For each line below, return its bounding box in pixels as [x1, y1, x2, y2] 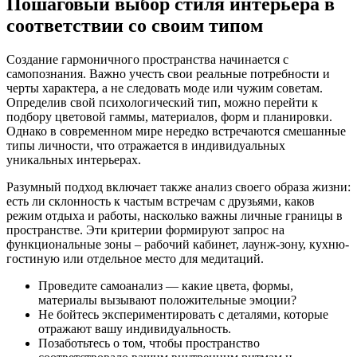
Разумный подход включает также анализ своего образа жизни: [6, 180, 351, 194]
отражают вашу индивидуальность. [38, 322, 231, 336]
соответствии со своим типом [6, 15, 263, 37]
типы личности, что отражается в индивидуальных [6, 139, 285, 153]
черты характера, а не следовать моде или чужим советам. [6, 81, 323, 96]
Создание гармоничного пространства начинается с [6, 53, 288, 67]
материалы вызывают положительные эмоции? [38, 293, 296, 308]
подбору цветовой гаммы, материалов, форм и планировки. [6, 110, 332, 124]
